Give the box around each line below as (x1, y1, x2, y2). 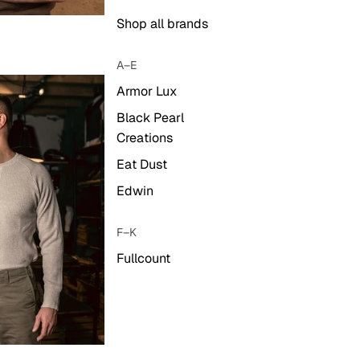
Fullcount (117, 250, 171, 267)
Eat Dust (117, 156, 168, 173)
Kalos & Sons (117, 329, 193, 346)
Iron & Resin (117, 303, 186, 320)
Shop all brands (117, 15, 209, 32)
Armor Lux (117, 83, 178, 100)
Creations (117, 129, 174, 146)
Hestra (117, 276, 156, 293)
